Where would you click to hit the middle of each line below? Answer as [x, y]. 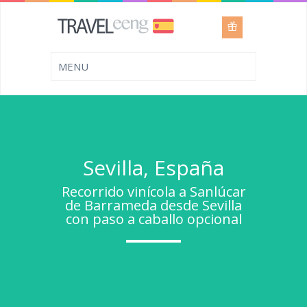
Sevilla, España [153, 168]
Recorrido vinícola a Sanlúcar [153, 192]
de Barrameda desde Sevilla [153, 205]
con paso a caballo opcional [153, 219]
